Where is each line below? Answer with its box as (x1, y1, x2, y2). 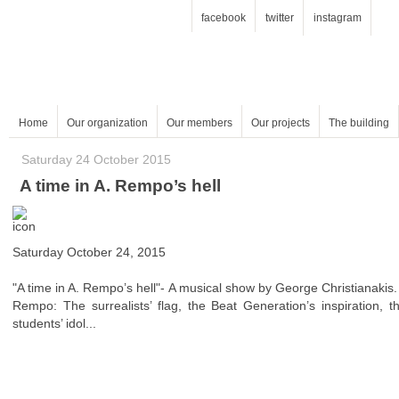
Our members (167, 117, 232, 129)
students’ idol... (12, 317, 96, 330)
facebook (201, 12, 246, 24)
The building (329, 117, 389, 129)
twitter (265, 12, 294, 24)
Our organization (67, 117, 148, 129)
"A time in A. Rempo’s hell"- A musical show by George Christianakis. (12, 281, 397, 295)
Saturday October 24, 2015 (12, 246, 166, 259)
